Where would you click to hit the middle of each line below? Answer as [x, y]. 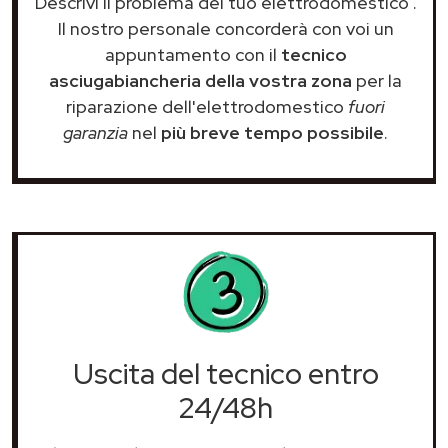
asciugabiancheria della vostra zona [200, 80]
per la [377, 80]
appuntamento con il [192, 54]
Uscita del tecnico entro [225, 373]
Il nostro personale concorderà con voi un [225, 28]
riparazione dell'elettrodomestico [207, 106]
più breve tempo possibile [272, 132]
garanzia [95, 132]
